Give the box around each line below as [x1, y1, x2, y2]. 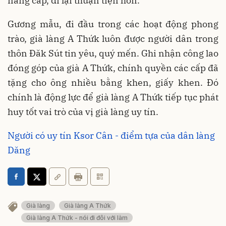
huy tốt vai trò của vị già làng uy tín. [8, 106, 160, 118]
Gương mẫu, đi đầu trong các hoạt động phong [8, 18, 218, 30]
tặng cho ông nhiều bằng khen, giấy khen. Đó [8, 77, 218, 89]
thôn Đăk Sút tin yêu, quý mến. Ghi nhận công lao [8, 47, 218, 60]
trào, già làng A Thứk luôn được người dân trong [8, 33, 218, 45]
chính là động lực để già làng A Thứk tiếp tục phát [8, 91, 218, 103]
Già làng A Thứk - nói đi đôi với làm [26, 214, 128, 222]
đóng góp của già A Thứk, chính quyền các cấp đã [8, 62, 218, 74]
